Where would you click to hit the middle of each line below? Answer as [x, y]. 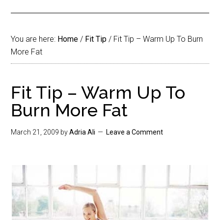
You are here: [34, 39]
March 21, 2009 [35, 132]
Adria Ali [82, 132]
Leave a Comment [135, 132]
